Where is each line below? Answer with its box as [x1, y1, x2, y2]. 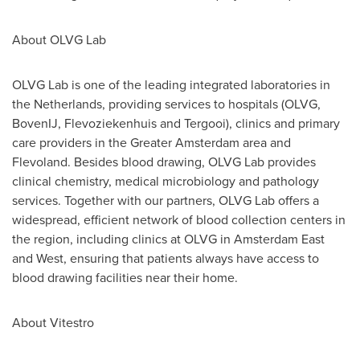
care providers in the [12, 133, 130, 151]
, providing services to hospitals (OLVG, [102, 94, 321, 112]
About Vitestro [12, 313, 94, 331]
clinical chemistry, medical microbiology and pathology [12, 171, 319, 190]
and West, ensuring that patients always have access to [12, 248, 319, 267]
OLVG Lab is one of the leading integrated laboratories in [12, 75, 330, 93]
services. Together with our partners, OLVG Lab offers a [12, 190, 319, 209]
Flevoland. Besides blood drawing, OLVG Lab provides [12, 152, 316, 170]
